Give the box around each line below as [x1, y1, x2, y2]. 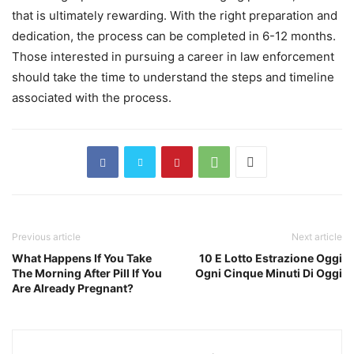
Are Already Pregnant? [12, 281, 134, 296]
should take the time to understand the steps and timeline [12, 70, 334, 85]
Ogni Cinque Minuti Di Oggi [195, 266, 342, 281]
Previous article [12, 231, 81, 243]
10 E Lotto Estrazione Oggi [199, 251, 342, 265]
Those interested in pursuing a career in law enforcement [12, 49, 334, 65]
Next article [292, 231, 342, 243]
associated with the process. [12, 90, 171, 106]
